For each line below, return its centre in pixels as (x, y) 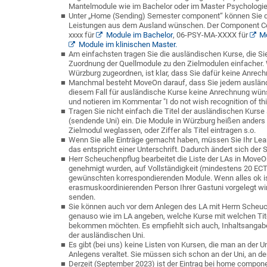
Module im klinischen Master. (128, 44)
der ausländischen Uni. (107, 235)
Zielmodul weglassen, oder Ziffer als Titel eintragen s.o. (162, 130)
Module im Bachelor (139, 35)
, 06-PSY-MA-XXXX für (211, 35)
